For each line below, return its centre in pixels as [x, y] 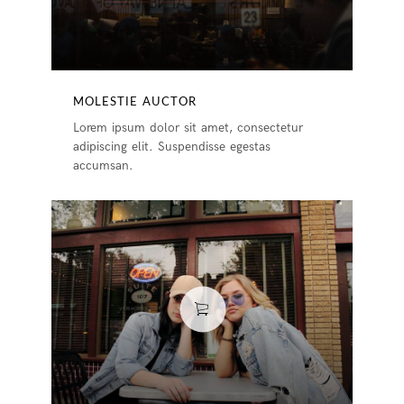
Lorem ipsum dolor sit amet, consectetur [188, 127]
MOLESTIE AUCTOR [135, 102]
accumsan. [104, 165]
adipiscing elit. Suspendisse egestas [172, 146]
